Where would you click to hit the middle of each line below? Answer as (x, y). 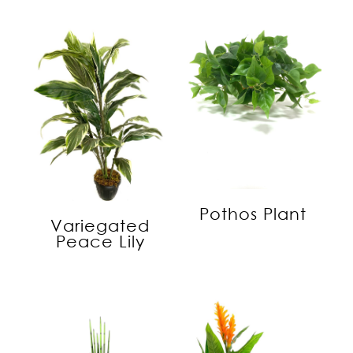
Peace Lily (100, 241)
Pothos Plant (253, 213)
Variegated (100, 225)
